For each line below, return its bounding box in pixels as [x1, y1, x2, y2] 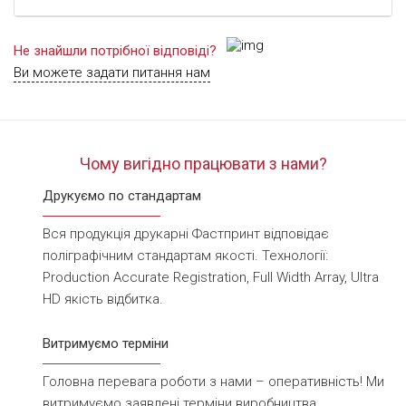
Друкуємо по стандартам [43, 188, 201, 204]
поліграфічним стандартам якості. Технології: [43, 247, 328, 264]
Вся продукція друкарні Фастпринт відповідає [43, 226, 329, 242]
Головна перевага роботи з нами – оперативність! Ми [43, 373, 384, 390]
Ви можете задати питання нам [14, 64, 210, 81]
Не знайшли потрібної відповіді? [14, 43, 217, 59]
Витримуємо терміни [43, 335, 169, 352]
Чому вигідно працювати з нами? [79, 154, 327, 173]
